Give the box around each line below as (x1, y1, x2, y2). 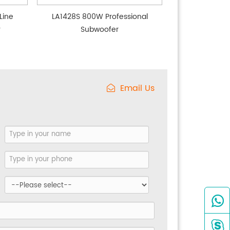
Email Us (120, 81, 155, 95)
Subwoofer (81, 23, 119, 35)
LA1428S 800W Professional (51, 10, 148, 23)
